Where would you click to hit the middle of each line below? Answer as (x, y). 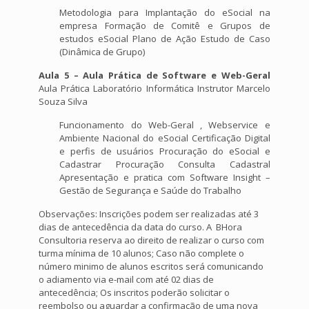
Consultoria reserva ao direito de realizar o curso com (152, 240)
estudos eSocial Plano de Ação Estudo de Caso (165, 39)
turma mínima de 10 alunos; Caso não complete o (142, 253)
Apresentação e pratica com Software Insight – (165, 178)
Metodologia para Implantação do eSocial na (165, 13)
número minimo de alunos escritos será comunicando (151, 267)
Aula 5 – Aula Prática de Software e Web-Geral (154, 76)
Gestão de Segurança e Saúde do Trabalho (151, 191)
